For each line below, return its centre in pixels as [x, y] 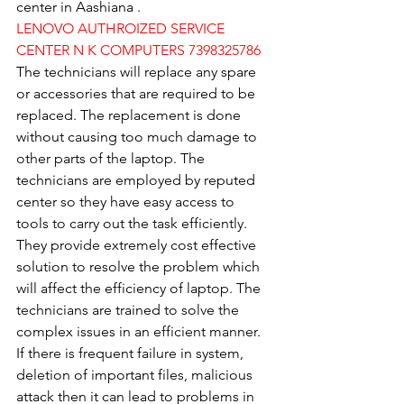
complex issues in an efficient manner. [140, 331]
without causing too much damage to [138, 136]
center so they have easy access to [127, 201]
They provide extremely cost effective [138, 244]
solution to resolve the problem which [140, 266]
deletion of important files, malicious [136, 374]
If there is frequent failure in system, [132, 353]
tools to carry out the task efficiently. [133, 223]
